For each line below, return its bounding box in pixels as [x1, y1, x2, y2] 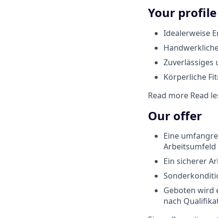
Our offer [148, 107, 202, 124]
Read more [148, 90, 190, 101]
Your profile [148, 4, 217, 20]
